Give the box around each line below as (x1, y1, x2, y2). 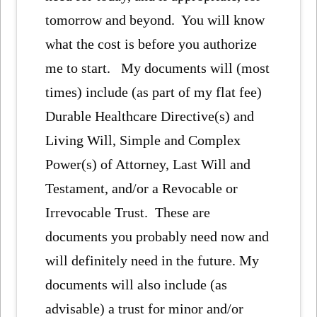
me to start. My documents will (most (45, 59, 270, 76)
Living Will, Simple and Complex (45, 132, 241, 148)
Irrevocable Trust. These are (45, 204, 211, 220)
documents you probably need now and (45, 228, 270, 244)
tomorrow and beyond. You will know (45, 11, 265, 28)
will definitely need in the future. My (45, 252, 260, 268)
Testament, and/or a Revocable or (45, 180, 238, 196)
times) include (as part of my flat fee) (45, 83, 263, 100)
